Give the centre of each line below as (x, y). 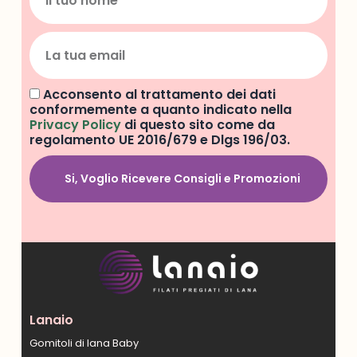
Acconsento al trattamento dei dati (159, 95)
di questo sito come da (198, 125)
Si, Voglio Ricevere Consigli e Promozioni (182, 179)
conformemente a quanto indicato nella (160, 110)
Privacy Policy (75, 125)
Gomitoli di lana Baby (84, 343)
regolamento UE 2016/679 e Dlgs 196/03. (159, 140)
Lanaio (51, 320)
